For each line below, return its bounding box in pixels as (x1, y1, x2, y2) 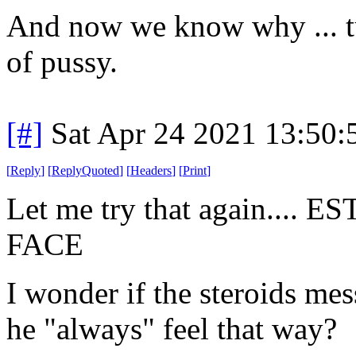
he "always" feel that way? (6, 311, 345, 346)
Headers (130, 163, 172, 177)
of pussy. (6, 44, 118, 79)
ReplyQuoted (52, 163, 119, 177)
